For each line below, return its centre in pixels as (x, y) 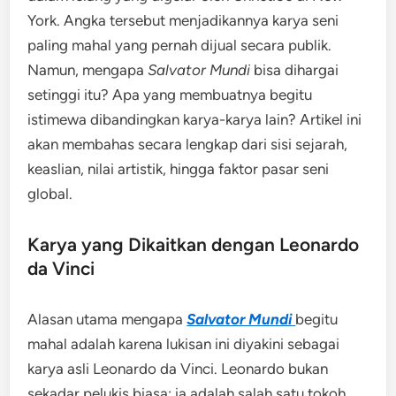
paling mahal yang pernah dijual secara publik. (180, 45)
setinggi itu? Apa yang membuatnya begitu (170, 95)
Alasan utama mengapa (107, 319)
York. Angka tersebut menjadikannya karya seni (183, 20)
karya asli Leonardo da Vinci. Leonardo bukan (178, 369)
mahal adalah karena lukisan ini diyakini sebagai (184, 344)
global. (50, 194)
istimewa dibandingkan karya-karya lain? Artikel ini (195, 119)
